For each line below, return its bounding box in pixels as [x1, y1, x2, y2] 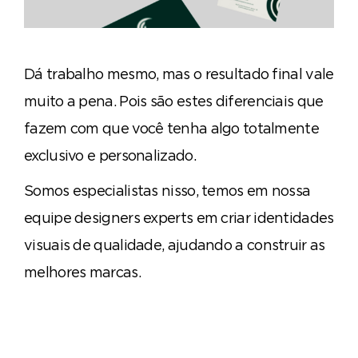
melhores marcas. [24, 263, 141, 280]
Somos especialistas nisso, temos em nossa [24, 181, 311, 199]
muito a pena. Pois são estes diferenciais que [24, 92, 324, 109]
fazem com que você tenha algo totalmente [24, 119, 319, 137]
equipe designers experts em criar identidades [24, 209, 334, 226]
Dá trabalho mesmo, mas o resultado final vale [24, 65, 334, 82]
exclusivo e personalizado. [24, 146, 196, 164]
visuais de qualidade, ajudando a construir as [24, 236, 325, 253]
